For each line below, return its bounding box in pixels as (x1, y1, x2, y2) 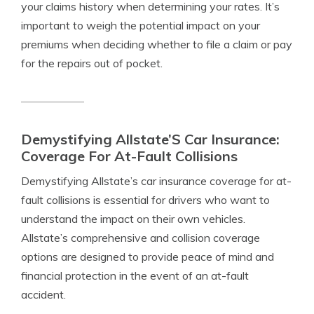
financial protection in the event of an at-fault (21, 268, 249, 282)
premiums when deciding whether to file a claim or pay (21, 37, 292, 51)
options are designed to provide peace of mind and (21, 250, 274, 264)
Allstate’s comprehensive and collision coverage (21, 231, 260, 245)
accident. (21, 287, 66, 301)
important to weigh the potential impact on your (21, 18, 260, 32)
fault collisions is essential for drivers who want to (21, 193, 270, 207)
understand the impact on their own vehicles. (21, 212, 245, 226)
